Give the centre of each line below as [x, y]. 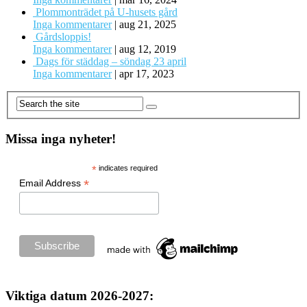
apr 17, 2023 [147, 74]
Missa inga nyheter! [61, 139]
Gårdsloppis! [63, 37]
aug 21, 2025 [148, 25]
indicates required [127, 168]
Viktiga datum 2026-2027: [79, 295]
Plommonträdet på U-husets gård [107, 12]
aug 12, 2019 [148, 49]
